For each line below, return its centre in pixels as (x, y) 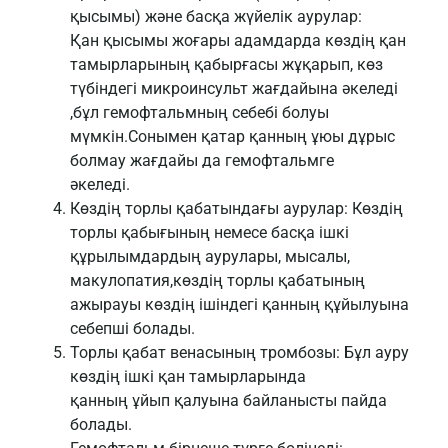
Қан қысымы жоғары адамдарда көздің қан (238, 41)
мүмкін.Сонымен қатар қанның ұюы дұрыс (232, 137)
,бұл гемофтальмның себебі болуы (199, 113)
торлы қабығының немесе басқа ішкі (209, 233)
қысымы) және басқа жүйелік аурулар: (216, 17)
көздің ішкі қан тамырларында (188, 377)
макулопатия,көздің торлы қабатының (217, 281)
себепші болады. (132, 329)
